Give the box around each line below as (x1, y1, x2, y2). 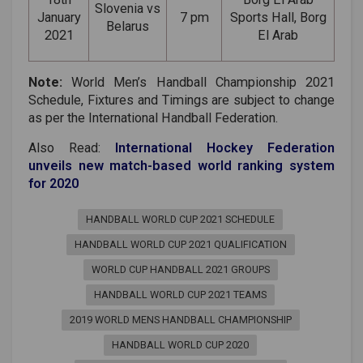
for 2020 (28, 175, 79, 191)
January (36, 9, 81, 25)
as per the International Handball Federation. (28, 109, 278, 126)
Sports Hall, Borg (229, 9, 327, 25)
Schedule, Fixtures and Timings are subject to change (28, 92, 335, 108)
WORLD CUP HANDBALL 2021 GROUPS (91, 263, 270, 275)
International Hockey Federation (115, 139, 335, 156)
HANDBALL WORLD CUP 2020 (112, 338, 249, 351)
